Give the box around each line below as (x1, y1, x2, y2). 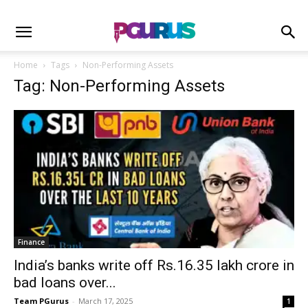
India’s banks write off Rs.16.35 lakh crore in (14, 257, 294, 274)
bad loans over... (14, 274, 116, 291)
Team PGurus (14, 296, 69, 307)
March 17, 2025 (78, 296, 133, 307)
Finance (18, 237, 45, 247)
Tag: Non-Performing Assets (14, 76, 225, 96)
